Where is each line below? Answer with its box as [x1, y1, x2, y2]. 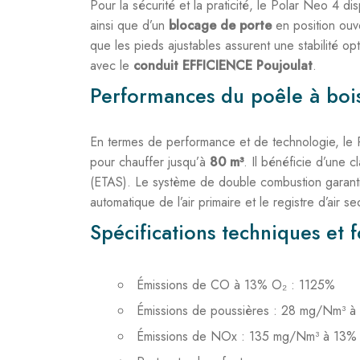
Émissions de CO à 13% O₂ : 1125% [137, 276, 335, 294]
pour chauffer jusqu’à [90, 153, 210, 171]
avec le [90, 56, 133, 75]
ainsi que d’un [90, 16, 169, 35]
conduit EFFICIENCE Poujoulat [133, 56, 313, 75]
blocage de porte [169, 16, 272, 35]
